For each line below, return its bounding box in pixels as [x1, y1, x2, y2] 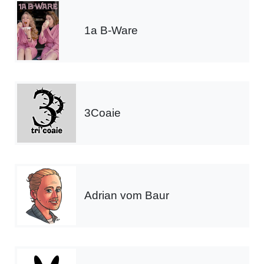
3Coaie [84, 107, 121, 120]
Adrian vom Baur [84, 189, 169, 202]
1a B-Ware [84, 24, 138, 37]
